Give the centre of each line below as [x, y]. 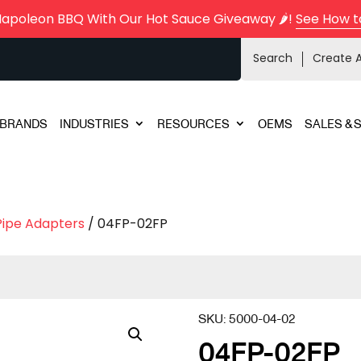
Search [272, 58]
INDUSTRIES [94, 123]
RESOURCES [193, 123]
